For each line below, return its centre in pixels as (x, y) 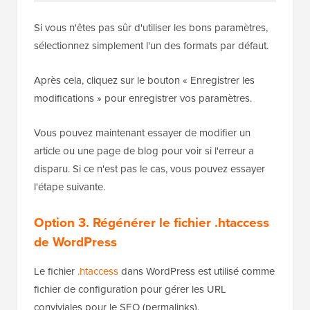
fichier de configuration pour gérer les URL (130, 289)
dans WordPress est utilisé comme (197, 271)
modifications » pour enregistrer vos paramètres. (143, 98)
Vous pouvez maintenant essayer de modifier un (142, 133)
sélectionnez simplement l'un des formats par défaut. (151, 46)
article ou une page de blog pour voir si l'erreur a (144, 151)
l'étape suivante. (70, 187)
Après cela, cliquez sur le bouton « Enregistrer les (144, 80)
